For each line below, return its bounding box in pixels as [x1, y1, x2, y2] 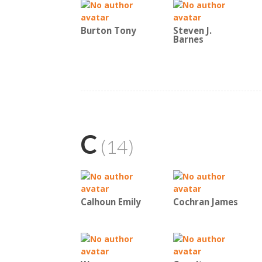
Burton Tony [81, 25, 136, 37]
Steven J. [173, 25, 212, 37]
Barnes [173, 33, 204, 46]
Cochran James [173, 196, 238, 208]
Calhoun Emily [81, 196, 141, 208]
